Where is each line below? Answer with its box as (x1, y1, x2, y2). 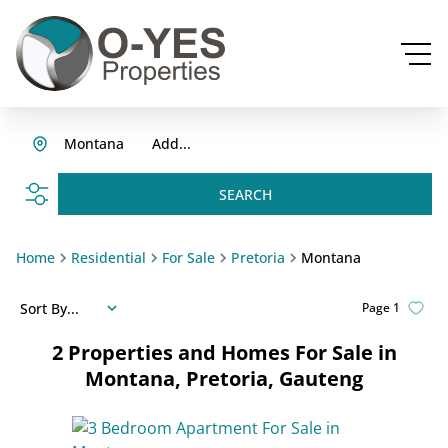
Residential (71, 248, 146, 267)
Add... (152, 134, 191, 153)
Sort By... (20, 298, 79, 318)
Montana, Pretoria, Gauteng (85, 365, 363, 392)
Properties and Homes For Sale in (67, 339, 397, 366)
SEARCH (218, 184, 272, 204)
